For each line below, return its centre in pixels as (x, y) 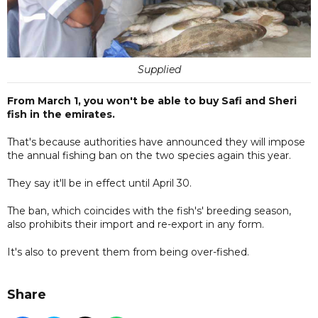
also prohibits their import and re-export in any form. (136, 224)
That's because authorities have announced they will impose (156, 142)
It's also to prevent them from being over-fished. (128, 252)
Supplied (159, 69)
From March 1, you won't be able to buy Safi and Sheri (152, 100)
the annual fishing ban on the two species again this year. (149, 155)
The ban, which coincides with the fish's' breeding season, (149, 210)
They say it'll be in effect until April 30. (102, 183)
